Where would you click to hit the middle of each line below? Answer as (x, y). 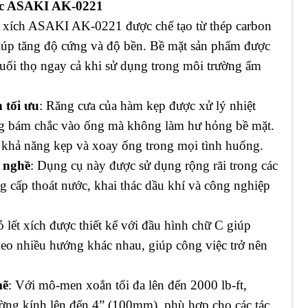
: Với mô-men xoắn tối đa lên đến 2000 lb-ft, (128, 285)
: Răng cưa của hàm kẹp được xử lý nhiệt (147, 105)
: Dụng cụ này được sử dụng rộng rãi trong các (154, 165)
